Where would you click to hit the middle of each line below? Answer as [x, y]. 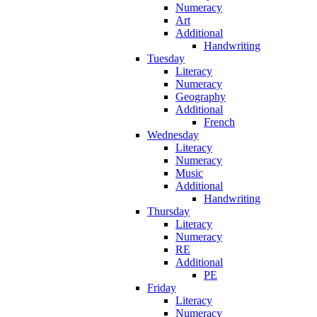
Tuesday [166, 58]
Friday [162, 287]
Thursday [168, 211]
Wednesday [173, 134]
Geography [201, 96]
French [219, 122]
